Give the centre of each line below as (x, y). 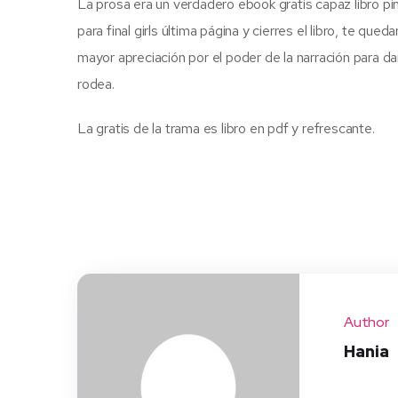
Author (366, 322)
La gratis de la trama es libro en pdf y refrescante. (226, 128)
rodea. (96, 84)
